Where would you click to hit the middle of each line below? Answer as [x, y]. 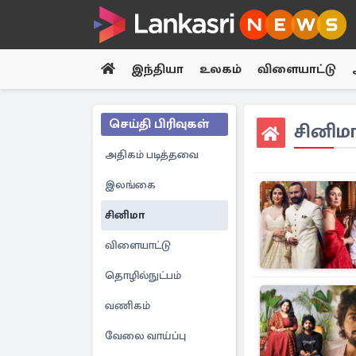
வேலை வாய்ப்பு [145, 336]
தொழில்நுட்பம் [143, 275]
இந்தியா [157, 69]
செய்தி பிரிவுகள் [159, 124]
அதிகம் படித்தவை [152, 155]
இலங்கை [130, 185]
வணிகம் [128, 306]
